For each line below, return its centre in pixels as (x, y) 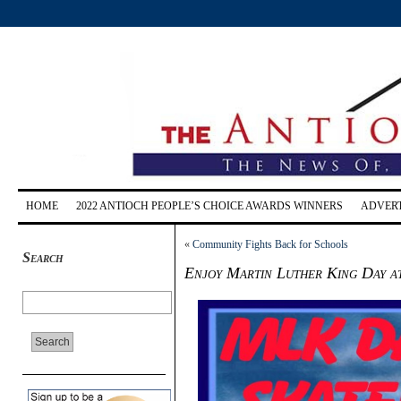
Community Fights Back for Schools (270, 244)
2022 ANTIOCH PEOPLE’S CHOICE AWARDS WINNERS (209, 205)
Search (43, 257)
